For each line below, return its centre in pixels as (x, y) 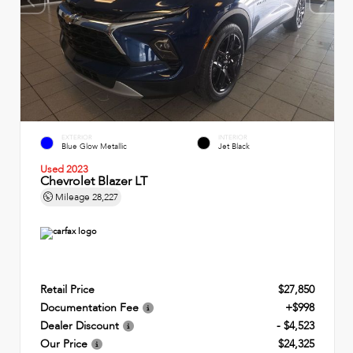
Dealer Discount (80, 325)
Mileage (72, 197)
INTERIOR (233, 137)
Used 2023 (64, 169)
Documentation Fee (89, 307)
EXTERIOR (77, 137)
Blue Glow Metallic (94, 147)
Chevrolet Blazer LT (94, 181)
